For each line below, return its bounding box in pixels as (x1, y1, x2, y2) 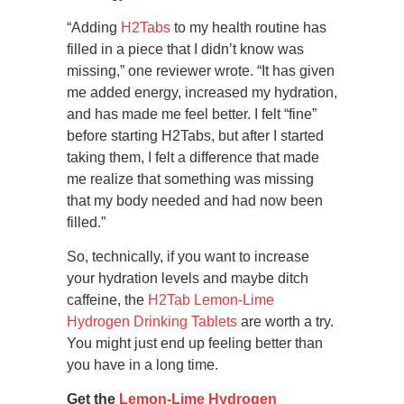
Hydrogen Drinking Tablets (67, 314, 237, 330)
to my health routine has (170, 20, 326, 36)
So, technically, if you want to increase (67, 249, 309, 265)
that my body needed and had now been (67, 193, 323, 209)
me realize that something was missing (67, 171, 314, 188)
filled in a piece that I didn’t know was (67, 41, 304, 58)
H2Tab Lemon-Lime (148, 292, 274, 308)
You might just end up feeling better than (67, 335, 323, 352)
